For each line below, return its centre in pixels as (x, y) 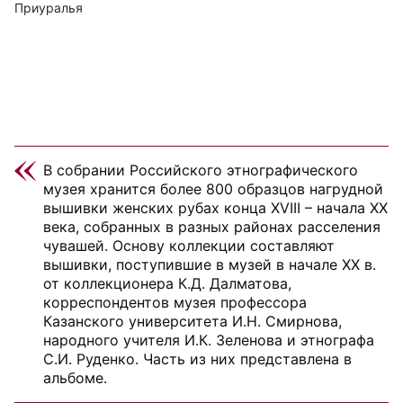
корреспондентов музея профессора (175, 302)
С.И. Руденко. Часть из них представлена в (197, 359)
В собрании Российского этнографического (201, 170)
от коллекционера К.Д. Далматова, (167, 283)
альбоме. (75, 378)
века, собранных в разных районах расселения (212, 227)
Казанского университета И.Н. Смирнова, (193, 321)
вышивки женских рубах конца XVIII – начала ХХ (215, 208)
